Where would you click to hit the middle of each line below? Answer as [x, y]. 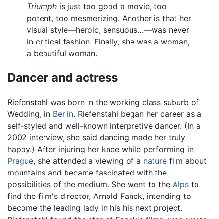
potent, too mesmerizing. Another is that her [109, 18]
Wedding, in [30, 114]
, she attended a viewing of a [88, 161]
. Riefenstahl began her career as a [137, 114]
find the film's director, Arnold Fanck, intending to [99, 196]
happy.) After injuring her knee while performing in [100, 149]
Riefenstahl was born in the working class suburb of [103, 102]
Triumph [42, 7]
